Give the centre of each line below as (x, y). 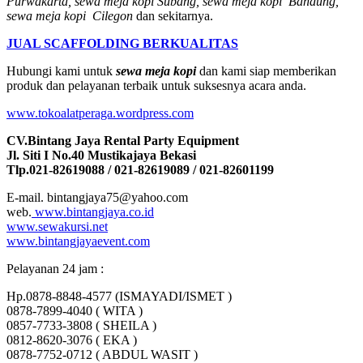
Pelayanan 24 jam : (55, 268)
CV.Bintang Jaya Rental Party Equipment (123, 140)
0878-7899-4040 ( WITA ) (75, 310)
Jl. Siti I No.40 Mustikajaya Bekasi (101, 155)
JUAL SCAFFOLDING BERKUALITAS (122, 43)
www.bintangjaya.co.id (93, 211)
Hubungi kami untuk (61, 70)
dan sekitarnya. (173, 15)
